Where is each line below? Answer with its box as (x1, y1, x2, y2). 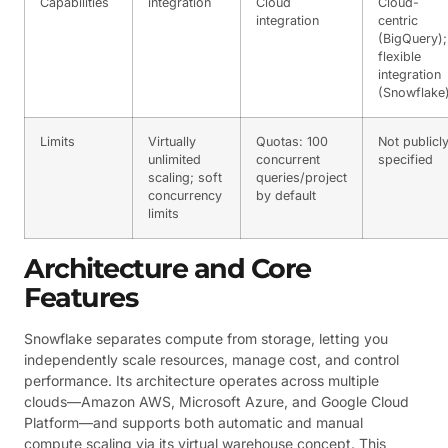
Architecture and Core (24, 251, 311, 285)
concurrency (148, 187, 222, 203)
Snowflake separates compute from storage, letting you (24, 329, 388, 347)
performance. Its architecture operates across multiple (24, 371, 379, 389)
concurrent (256, 151, 320, 167)
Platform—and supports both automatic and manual (24, 413, 363, 431)
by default (256, 187, 316, 203)
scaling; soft (148, 169, 222, 185)
